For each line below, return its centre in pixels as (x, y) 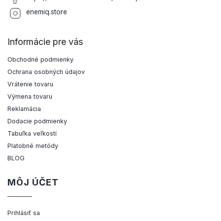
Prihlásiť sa (24, 213)
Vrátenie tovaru (30, 84)
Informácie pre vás (45, 42)
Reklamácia (24, 109)
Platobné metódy (33, 146)
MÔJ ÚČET (33, 182)
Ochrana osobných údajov (46, 72)
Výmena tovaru (30, 97)
